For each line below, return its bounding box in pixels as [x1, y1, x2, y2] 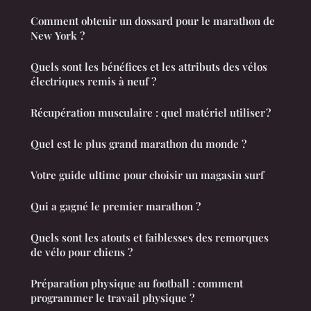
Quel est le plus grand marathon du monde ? [31, 137, 246, 151]
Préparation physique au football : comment [31, 276, 243, 291]
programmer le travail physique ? [31, 291, 194, 305]
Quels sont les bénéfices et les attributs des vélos [31, 60, 267, 74]
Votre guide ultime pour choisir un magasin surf [31, 168, 264, 183]
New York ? [31, 28, 85, 43]
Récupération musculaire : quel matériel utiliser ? [31, 106, 271, 120]
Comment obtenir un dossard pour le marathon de [31, 14, 275, 28]
